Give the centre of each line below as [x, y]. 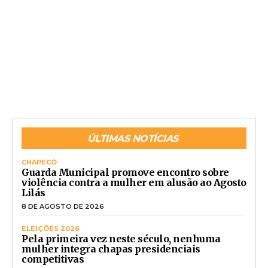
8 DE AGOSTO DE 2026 [63, 207]
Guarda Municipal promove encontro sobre [125, 173]
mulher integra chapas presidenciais [111, 249]
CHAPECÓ [39, 162]
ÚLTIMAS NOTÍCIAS [133, 139]
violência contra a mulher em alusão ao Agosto [134, 183]
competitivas [53, 259]
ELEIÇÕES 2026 [51, 229]
